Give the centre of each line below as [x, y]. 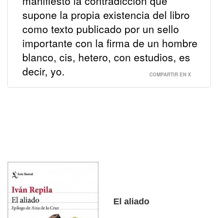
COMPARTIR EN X [170, 75]
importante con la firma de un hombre [110, 43]
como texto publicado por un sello [101, 29]
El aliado [132, 202]
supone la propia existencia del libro [106, 15]
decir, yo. [44, 71]
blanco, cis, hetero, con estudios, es [106, 57]
